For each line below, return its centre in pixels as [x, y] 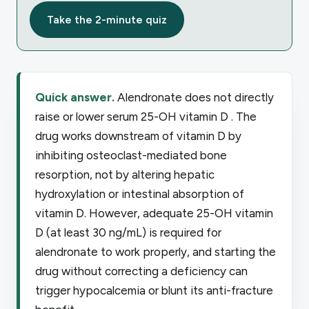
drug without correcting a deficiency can [141, 271]
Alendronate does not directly [196, 97]
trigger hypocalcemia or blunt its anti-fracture [154, 290]
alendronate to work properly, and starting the [156, 251]
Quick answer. [75, 97]
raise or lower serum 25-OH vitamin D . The [146, 116]
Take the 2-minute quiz [107, 19]
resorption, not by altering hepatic [125, 174]
